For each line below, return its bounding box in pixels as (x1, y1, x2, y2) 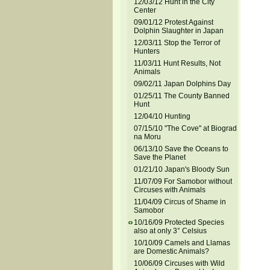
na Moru (133, 133, 161, 141)
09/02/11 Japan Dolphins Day (133, 80, 231, 88)
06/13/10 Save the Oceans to (133, 145, 228, 153)
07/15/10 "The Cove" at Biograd (133, 124, 237, 133)
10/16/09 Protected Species (133, 218, 224, 227)
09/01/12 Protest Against (133, 18, 213, 27)
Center (133, 6, 156, 14)
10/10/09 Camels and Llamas (133, 239, 230, 247)
